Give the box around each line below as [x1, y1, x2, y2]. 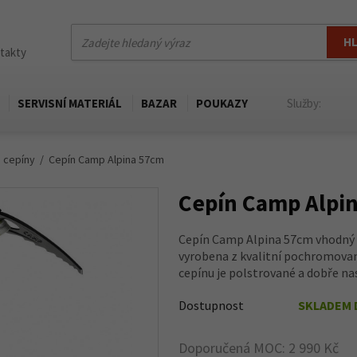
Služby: [287, 96, 321, 111]
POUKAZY [196, 96, 248, 111]
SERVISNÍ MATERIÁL [18, 96, 122, 111]
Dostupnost [178, 297, 244, 313]
